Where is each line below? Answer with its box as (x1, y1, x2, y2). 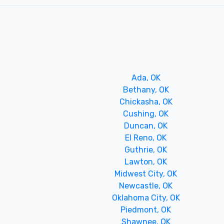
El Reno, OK (125, 132, 167, 142)
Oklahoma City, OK (111, 192, 180, 202)
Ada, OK (131, 72, 160, 82)
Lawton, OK (124, 156, 167, 166)
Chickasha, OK (119, 96, 172, 106)
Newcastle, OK (119, 180, 173, 190)
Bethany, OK (122, 84, 169, 94)
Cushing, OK (123, 108, 169, 118)
